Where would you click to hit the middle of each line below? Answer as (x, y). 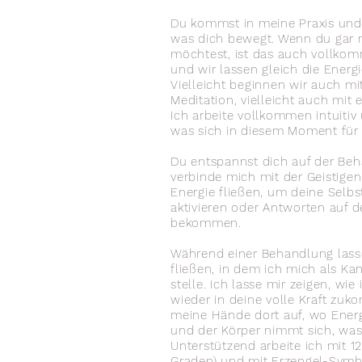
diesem (263, 131)
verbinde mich (213, 177)
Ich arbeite (204, 116)
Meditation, (206, 100)
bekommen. (208, 223)
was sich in (206, 131)
